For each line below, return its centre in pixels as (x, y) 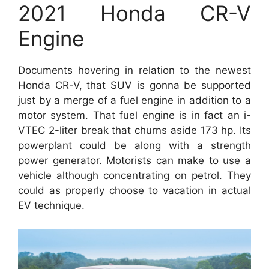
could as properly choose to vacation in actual (134, 190)
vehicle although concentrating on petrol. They (134, 175)
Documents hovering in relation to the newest (134, 70)
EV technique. (51, 205)
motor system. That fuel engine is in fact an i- (134, 115)
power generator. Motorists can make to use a (134, 160)
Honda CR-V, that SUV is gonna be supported (134, 85)
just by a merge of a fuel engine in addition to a (134, 100)
